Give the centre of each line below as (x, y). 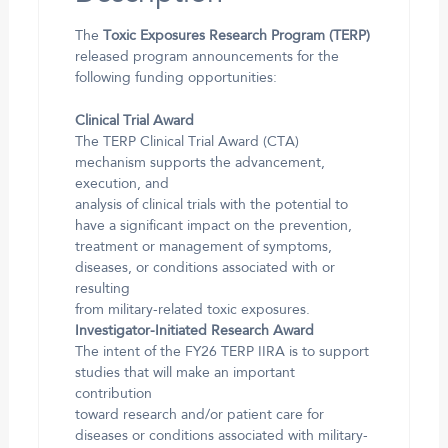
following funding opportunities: (175, 78)
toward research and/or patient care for (199, 414)
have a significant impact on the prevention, (213, 225)
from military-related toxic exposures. (192, 309)
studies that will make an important (184, 372)
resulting (102, 288)
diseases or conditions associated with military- (221, 435)
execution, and (121, 183)
